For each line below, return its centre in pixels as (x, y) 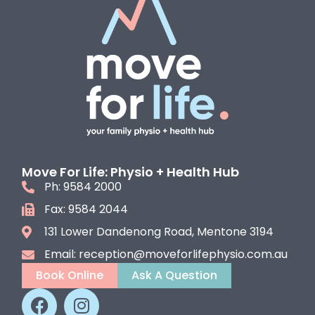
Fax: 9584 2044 (86, 209)
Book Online (70, 275)
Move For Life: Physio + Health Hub (131, 172)
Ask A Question (175, 275)
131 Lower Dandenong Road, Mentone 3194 (159, 231)
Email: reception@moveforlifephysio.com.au (166, 254)
